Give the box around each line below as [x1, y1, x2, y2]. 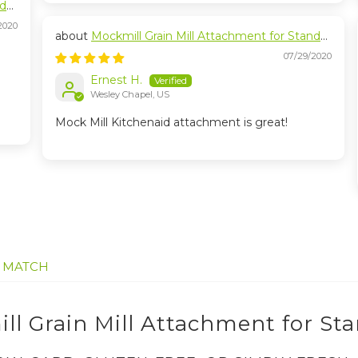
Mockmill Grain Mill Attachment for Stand [91, 29, 320, 43]
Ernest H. [90, 73, 142, 87]
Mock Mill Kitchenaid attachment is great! [55, 115, 288, 130]
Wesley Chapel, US [90, 89, 169, 101]
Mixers [55, 44, 91, 58]
